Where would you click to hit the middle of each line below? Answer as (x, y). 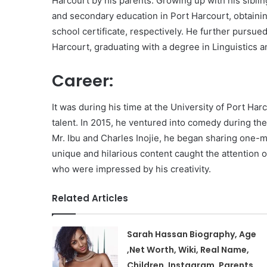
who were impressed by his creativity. (131, 169)
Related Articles (90, 198)
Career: (83, 80)
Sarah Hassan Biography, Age (191, 234)
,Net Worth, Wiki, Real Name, (188, 250)
